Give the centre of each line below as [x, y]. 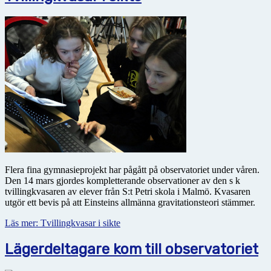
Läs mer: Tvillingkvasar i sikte [63, 223]
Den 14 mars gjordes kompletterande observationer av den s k [122, 181]
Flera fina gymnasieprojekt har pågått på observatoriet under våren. [132, 170]
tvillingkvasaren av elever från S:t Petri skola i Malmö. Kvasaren [128, 192]
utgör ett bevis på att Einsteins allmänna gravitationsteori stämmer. [130, 203]
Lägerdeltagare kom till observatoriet [132, 250]
